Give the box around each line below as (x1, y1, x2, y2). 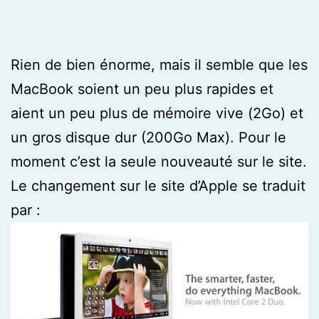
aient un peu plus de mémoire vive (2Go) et (11, 104, 303, 122)
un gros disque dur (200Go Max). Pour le (11, 128, 286, 146)
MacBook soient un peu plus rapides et (11, 80, 273, 98)
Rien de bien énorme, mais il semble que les (11, 56, 308, 73)
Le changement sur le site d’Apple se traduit (11, 177, 305, 194)
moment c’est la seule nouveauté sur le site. (11, 152, 307, 170)
